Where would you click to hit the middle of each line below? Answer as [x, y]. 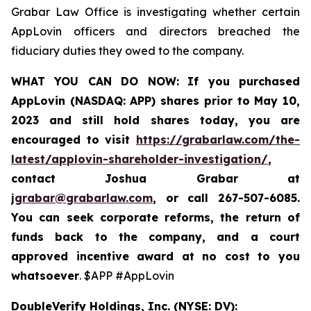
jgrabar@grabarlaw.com [82, 198]
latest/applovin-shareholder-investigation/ [140, 159]
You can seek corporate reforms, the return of [155, 217]
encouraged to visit [74, 140]
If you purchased [244, 81]
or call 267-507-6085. [233, 198]
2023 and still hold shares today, [130, 120]
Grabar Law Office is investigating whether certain [155, 12]
